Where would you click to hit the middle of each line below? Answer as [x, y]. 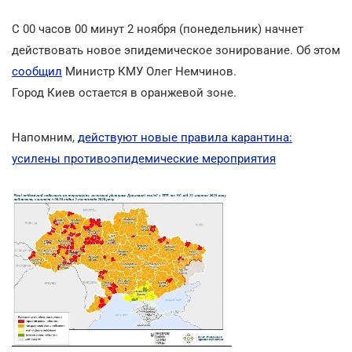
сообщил [37, 71]
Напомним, [45, 137]
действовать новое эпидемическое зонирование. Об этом [176, 50]
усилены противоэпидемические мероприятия [144, 158]
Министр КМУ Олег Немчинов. [149, 71]
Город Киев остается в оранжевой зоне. [124, 92]
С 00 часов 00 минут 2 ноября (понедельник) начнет [158, 29]
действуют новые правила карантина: [185, 137]
